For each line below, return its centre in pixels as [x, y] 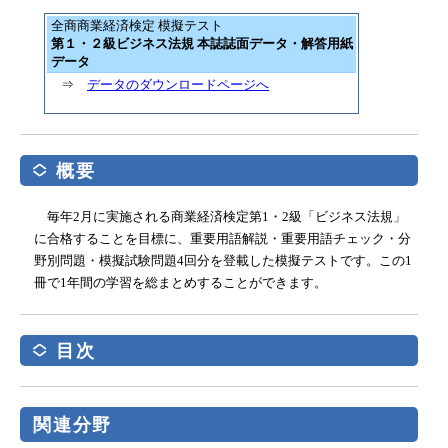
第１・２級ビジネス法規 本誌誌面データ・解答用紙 [201, 43]
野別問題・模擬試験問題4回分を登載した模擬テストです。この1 [223, 260]
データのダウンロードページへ [178, 84]
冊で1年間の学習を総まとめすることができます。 [180, 282]
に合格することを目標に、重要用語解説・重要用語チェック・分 [222, 238]
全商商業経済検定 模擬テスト [136, 25]
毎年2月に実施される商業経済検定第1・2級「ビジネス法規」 [226, 216]
